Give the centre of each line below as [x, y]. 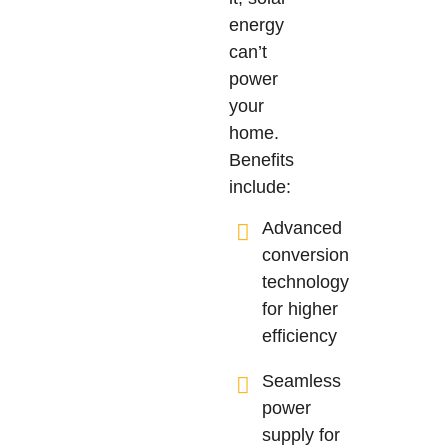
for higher [300, 309]
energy [256, 24]
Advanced [302, 228]
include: [259, 186]
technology [306, 282]
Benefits [261, 159]
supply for [301, 435]
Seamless [302, 381]
